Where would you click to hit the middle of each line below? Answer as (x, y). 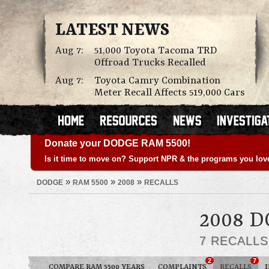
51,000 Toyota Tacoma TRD (156, 51)
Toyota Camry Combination (157, 81)
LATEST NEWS (112, 31)
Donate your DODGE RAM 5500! (117, 143)
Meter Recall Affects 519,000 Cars (170, 93)
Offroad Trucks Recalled (150, 63)
